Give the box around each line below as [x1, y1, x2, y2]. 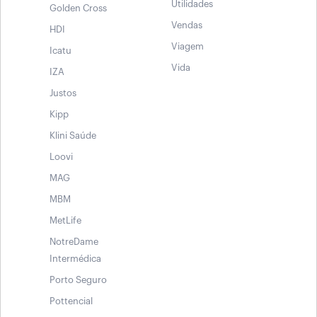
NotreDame [50, 236, 98, 246]
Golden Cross [50, 3, 107, 13]
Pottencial [50, 296, 93, 306]
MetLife [50, 215, 81, 225]
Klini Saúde [50, 130, 96, 140]
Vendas [171, 20, 202, 30]
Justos [50, 88, 76, 98]
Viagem [171, 41, 204, 51]
